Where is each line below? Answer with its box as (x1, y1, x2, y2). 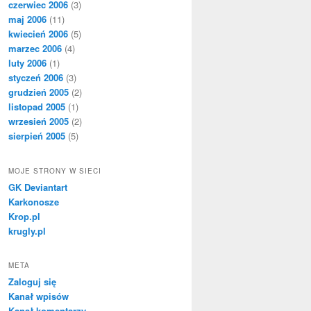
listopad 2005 (8, 100, 65, 114)
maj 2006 (8, 12, 47, 26)
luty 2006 (8, 56, 47, 70)
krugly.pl (8, 224, 46, 237)
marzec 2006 (8, 42, 62, 56)
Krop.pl (8, 209, 40, 223)
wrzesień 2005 (8, 115, 69, 128)
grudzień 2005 (8, 85, 69, 99)
